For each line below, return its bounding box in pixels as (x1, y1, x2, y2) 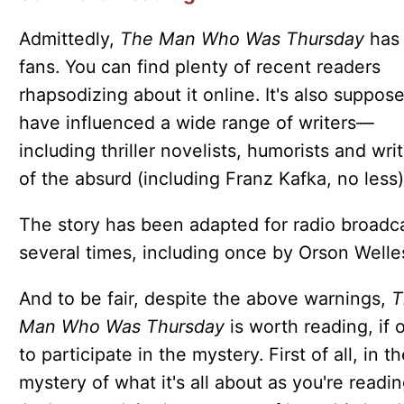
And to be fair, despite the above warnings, (18, 287, 391, 309)
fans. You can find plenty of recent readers (18, 56, 381, 78)
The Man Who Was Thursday (114, 28, 364, 50)
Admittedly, (18, 28, 115, 50)
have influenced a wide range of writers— (18, 112, 374, 134)
